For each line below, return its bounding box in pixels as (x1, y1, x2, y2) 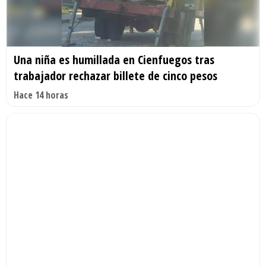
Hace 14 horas (14, 88, 68, 102)
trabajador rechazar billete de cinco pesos (14, 68, 217, 84)
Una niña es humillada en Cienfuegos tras (14, 52, 214, 68)
